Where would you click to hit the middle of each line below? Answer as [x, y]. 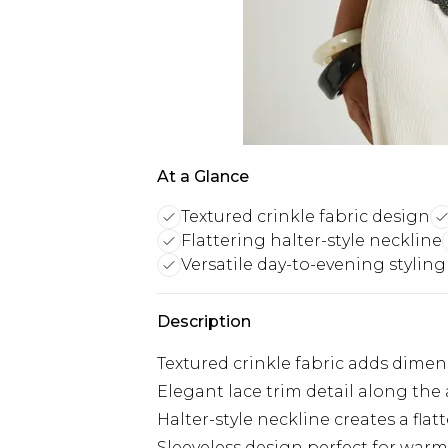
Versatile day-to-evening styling [313, 264]
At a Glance [203, 176]
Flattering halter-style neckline [311, 240]
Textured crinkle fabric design [305, 216]
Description [204, 321]
